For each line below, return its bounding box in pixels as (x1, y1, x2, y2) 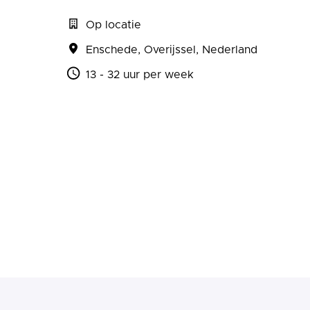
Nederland (202, 44, 257, 56)
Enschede (86, 44, 138, 56)
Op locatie (86, 19, 141, 31)
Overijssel (144, 44, 196, 56)
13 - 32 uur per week (86, 69, 194, 81)
